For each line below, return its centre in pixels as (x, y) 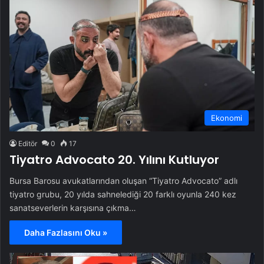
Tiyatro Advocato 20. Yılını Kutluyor (114, 160)
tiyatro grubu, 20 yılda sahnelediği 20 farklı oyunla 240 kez (123, 194)
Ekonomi (227, 118)
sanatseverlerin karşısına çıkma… (73, 208)
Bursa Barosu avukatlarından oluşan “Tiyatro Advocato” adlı (123, 181)
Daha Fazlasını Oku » (66, 233)
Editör (28, 144)
